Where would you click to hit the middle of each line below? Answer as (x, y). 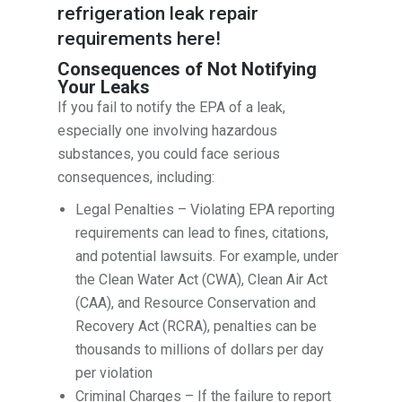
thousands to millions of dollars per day (200, 350)
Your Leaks (104, 87)
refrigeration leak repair (158, 14)
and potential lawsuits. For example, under (207, 257)
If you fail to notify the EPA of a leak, (172, 108)
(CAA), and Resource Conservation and (196, 303)
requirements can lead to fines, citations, (202, 233)
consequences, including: (136, 178)
